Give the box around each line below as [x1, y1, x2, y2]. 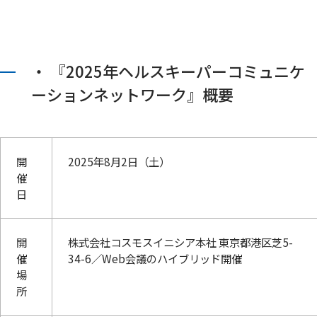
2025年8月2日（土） [68, 154, 170, 170]
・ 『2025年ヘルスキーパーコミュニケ [31, 59, 305, 83]
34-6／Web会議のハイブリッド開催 [68, 250, 242, 267]
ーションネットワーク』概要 [31, 83, 234, 106]
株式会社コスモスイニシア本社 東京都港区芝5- [68, 234, 293, 250]
